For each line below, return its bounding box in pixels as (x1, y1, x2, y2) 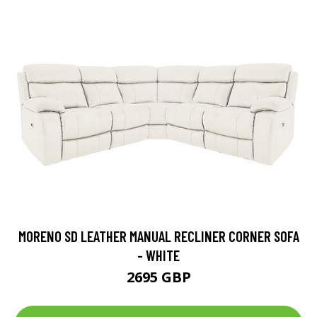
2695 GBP (126, 267, 191, 287)
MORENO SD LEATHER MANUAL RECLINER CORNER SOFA (18, 227, 299, 246)
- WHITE (137, 246, 180, 265)
